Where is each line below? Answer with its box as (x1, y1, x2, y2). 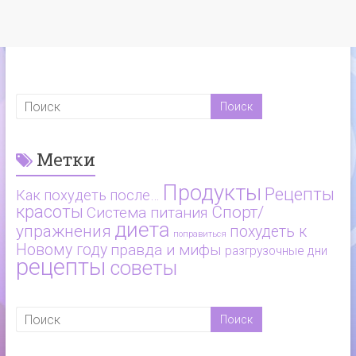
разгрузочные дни (224, 243, 327, 259)
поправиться (172, 229, 226, 240)
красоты (15, 202, 83, 222)
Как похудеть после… (15, 187, 159, 204)
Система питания (86, 203, 208, 222)
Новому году (15, 241, 107, 260)
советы (109, 256, 177, 281)
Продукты (161, 180, 261, 207)
